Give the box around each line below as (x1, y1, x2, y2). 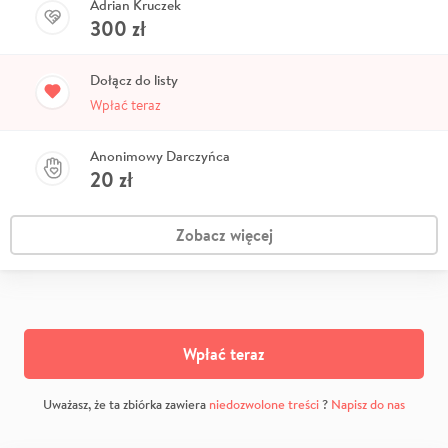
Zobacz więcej (175, 224, 273, 247)
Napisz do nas (331, 396, 405, 414)
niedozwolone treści (209, 396, 319, 414)
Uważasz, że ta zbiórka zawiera (43, 396, 209, 414)
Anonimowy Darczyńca (90, 147, 230, 166)
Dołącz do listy (90, 71, 178, 90)
